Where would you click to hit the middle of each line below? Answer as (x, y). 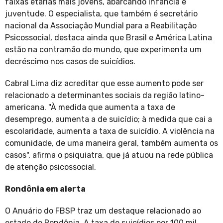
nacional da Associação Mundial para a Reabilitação (101, 26)
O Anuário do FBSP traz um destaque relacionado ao (103, 211)
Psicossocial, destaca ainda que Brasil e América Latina (109, 38)
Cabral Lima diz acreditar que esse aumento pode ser (104, 84)
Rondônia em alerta (46, 189)
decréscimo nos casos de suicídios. (72, 62)
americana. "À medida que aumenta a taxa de (90, 108)
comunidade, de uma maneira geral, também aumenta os (111, 143)
